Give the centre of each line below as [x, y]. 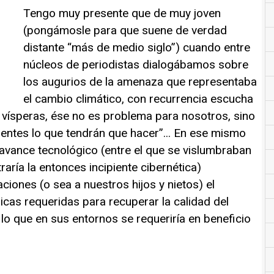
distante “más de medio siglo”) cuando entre [137, 47]
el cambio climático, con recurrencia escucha [138, 98]
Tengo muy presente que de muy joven [122, 13]
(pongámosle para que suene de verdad [125, 30]
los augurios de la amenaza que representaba [140, 81]
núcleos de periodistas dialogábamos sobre [136, 64]
